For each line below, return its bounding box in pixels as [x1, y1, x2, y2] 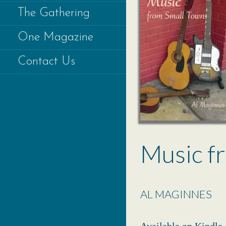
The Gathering [18, 7, 90, 19]
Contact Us [18, 55, 75, 68]
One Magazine [18, 31, 93, 43]
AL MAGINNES [140, 187, 212, 201]
